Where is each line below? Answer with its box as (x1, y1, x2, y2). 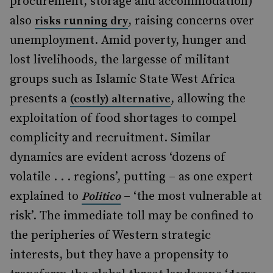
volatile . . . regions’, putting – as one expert (10, 169, 253, 185)
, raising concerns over (128, 13, 254, 29)
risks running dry (35, 14, 128, 28)
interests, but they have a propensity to (10, 247, 229, 263)
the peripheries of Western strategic (10, 228, 211, 243)
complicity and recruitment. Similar (10, 130, 211, 146)
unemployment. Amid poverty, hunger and (10, 33, 246, 48)
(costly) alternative (70, 92, 171, 106)
